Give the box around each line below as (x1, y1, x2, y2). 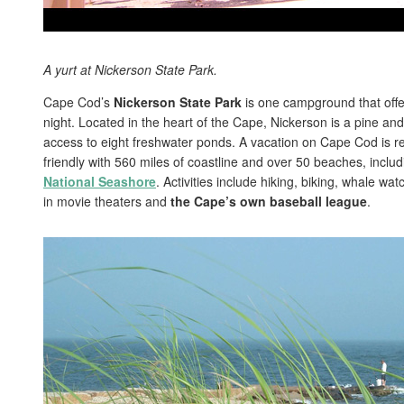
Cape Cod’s (43, 93, 114, 112)
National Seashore (43, 172, 156, 191)
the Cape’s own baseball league (170, 192, 367, 211)
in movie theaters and (43, 192, 170, 211)
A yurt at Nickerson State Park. (43, 60, 217, 79)
